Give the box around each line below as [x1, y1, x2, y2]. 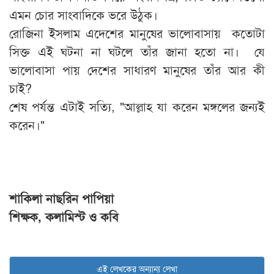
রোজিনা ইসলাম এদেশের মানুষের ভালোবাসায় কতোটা [9, 24, 265, 42]
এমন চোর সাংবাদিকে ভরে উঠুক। [9, 6, 158, 24]
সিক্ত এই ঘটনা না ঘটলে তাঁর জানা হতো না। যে [9, 42, 265, 61]
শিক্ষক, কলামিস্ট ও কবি [9, 207, 130, 226]
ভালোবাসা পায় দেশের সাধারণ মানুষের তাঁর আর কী [9, 61, 265, 79]
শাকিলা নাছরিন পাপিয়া [9, 189, 114, 207]
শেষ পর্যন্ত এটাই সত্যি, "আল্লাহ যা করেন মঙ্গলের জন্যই [9, 97, 265, 116]
